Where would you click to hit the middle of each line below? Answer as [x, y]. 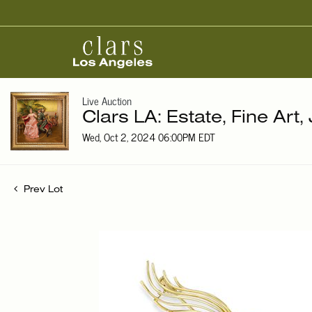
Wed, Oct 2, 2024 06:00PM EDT [149, 137]
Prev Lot [42, 190]
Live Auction [107, 101]
